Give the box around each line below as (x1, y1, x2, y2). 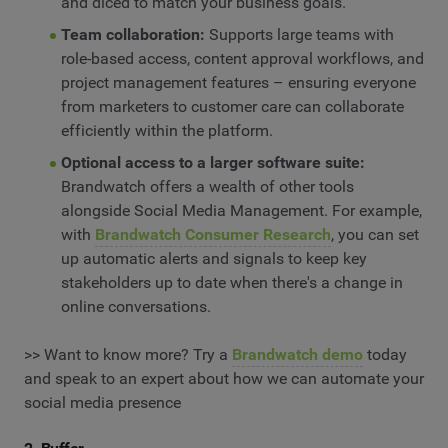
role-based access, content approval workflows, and (60, 49, 424, 69)
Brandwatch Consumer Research (94, 225, 331, 245)
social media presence (24, 393, 181, 413)
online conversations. (60, 297, 211, 317)
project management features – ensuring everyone (60, 73, 416, 93)
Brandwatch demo (232, 345, 363, 365)
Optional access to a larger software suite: (60, 153, 365, 173)
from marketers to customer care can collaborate (60, 97, 404, 117)
